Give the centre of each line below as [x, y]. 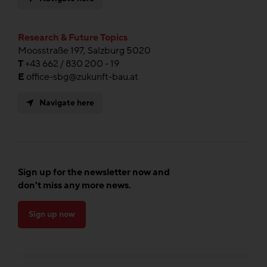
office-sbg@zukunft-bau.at [82, 77]
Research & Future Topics [73, 37]
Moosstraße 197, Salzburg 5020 [84, 50]
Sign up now [52, 214]
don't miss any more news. [74, 185]
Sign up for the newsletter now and [94, 172]
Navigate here [67, 103]
